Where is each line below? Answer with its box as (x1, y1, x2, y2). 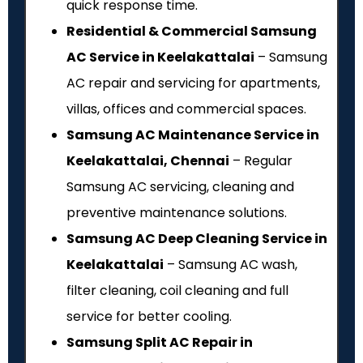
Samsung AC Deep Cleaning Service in (66, 228, 327, 248)
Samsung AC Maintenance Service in (66, 125, 319, 144)
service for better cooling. (66, 306, 232, 326)
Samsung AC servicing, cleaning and (66, 177, 294, 196)
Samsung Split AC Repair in (66, 332, 253, 352)
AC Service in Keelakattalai (66, 47, 254, 66)
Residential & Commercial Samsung (66, 21, 317, 41)
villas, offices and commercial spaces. (66, 99, 306, 118)
